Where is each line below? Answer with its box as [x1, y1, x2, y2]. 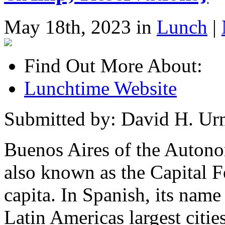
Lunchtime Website [24, 77, 177, 99]
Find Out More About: [24, 54, 202, 76]
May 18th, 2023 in [4, 16, 157, 38]
